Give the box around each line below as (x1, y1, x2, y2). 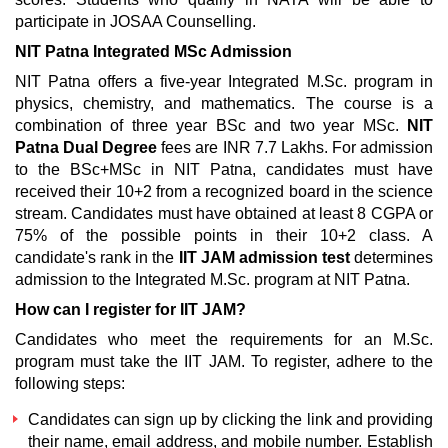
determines (349, 249, 433, 266)
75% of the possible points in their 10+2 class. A (15, 227, 433, 244)
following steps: (15, 375, 125, 392)
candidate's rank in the (15, 249, 179, 266)
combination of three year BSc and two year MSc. (15, 117, 407, 134)
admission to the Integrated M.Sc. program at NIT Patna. (15, 271, 410, 288)
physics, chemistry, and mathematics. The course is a (15, 95, 433, 112)
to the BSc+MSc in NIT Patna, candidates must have (15, 161, 433, 178)
